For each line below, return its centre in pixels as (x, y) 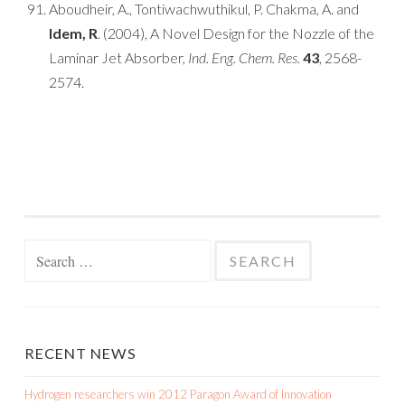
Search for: (51, 251)
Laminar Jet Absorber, (118, 57)
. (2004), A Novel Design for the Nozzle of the (236, 33)
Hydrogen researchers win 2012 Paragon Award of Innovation (178, 394)
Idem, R (73, 33)
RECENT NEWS (80, 353)
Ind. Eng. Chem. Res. (244, 57)
